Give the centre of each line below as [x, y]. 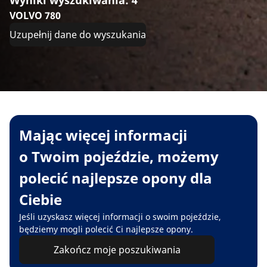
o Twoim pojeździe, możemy [119, 156]
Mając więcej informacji [103, 135]
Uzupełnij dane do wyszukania [78, 34]
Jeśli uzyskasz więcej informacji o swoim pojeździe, [120, 216]
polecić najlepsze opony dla [116, 178]
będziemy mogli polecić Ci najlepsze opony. [106, 229]
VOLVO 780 [35, 15]
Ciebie [41, 199]
